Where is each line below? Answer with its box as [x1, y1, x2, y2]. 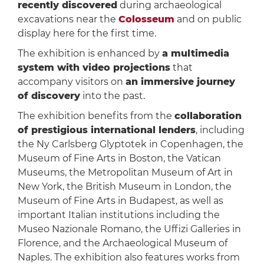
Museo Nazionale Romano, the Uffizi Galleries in [17, 223, 241, 235]
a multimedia [161, 48, 229, 60]
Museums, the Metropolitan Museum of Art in [17, 167, 233, 179]
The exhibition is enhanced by [17, 48, 162, 60]
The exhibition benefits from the [17, 110, 174, 122]
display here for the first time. [17, 28, 156, 39]
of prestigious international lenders [17, 124, 196, 136]
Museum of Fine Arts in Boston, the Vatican [17, 153, 221, 164]
